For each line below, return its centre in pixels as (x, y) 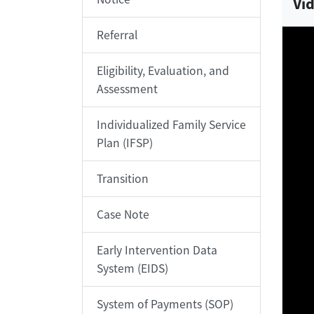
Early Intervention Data (157, 250)
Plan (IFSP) (125, 143)
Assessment (127, 89)
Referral (117, 35)
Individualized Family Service (171, 125)
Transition (123, 179)
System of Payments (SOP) (165, 304)
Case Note (123, 214)
